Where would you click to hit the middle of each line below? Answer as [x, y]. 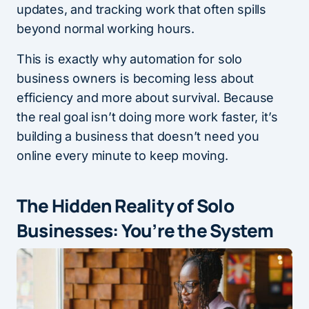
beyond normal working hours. [107, 29]
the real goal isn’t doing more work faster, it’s [147, 117]
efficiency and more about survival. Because [146, 98]
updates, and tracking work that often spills [142, 9]
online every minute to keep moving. [122, 156]
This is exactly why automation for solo [129, 59]
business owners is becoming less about [136, 78]
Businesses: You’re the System [145, 230]
